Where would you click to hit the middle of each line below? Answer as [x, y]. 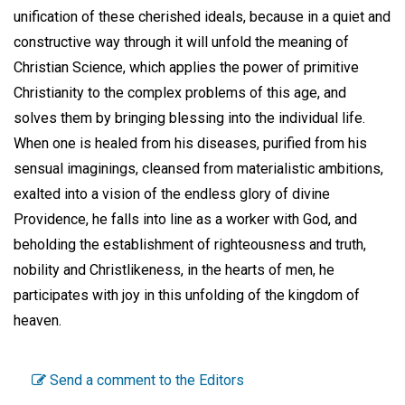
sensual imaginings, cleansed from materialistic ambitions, [198, 169]
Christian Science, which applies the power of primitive [186, 68]
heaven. [38, 321]
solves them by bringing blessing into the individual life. [189, 118]
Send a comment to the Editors [145, 381]
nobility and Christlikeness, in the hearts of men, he [174, 270]
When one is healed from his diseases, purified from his [190, 144]
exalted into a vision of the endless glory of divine [172, 194]
